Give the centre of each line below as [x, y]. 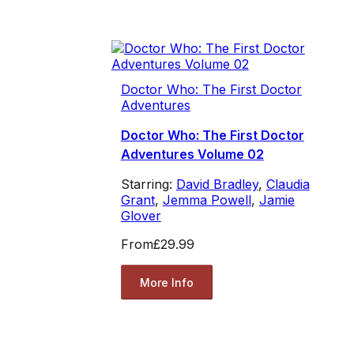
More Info [166, 282]
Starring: [148, 185]
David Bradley [217, 185]
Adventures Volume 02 [192, 154]
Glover [141, 216]
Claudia [288, 185]
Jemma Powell [207, 200]
